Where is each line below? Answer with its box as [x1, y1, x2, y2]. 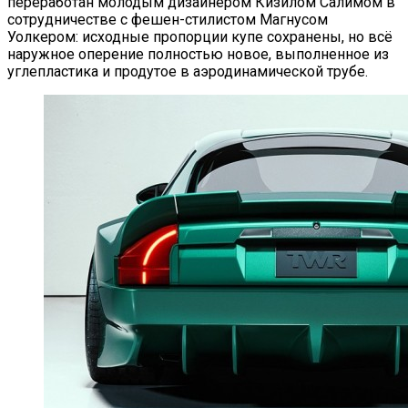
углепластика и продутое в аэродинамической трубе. [7, 62, 368, 80]
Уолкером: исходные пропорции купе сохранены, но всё [7, 27, 393, 46]
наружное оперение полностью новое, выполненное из [7, 45, 389, 63]
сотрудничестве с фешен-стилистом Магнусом [7, 10, 328, 28]
